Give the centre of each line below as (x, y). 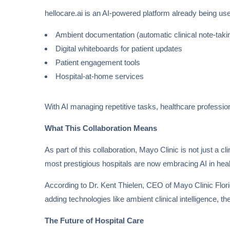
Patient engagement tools (98, 63)
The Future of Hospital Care (94, 221)
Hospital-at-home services (100, 76)
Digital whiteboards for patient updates (119, 49)
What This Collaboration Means (101, 128)
